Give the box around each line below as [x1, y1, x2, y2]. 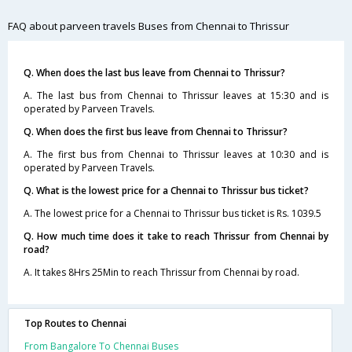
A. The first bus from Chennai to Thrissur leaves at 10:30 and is [24, 148, 328, 161]
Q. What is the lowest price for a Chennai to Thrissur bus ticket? [24, 184, 309, 197]
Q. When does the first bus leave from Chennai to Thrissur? [24, 125, 288, 138]
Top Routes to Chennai [24, 317, 126, 330]
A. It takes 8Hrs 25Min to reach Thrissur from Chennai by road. [24, 266, 299, 279]
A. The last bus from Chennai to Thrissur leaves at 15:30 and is [24, 89, 328, 102]
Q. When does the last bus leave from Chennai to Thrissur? [24, 66, 285, 79]
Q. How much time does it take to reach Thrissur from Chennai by [24, 229, 328, 243]
